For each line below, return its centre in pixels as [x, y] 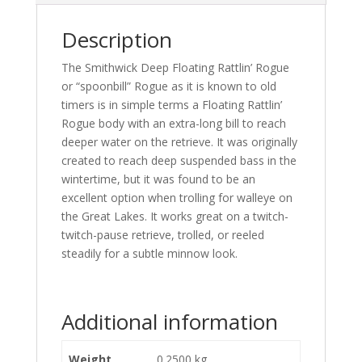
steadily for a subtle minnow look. [149, 253]
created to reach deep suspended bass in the [179, 160]
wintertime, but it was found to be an [158, 179]
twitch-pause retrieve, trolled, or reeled [162, 235]
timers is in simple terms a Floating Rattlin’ [171, 105]
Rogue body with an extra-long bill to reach [173, 123]
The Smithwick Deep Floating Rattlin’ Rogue [175, 67]
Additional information [169, 322]
